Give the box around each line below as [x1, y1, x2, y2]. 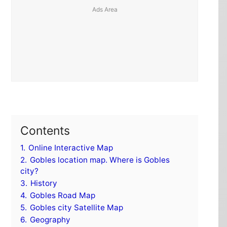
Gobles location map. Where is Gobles [30, 155, 170, 165]
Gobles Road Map [30, 190, 95, 200]
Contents [20, 123, 70, 138]
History [30, 178, 57, 188]
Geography [30, 214, 70, 224]
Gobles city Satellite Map [30, 202, 123, 212]
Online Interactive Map [28, 142, 113, 153]
